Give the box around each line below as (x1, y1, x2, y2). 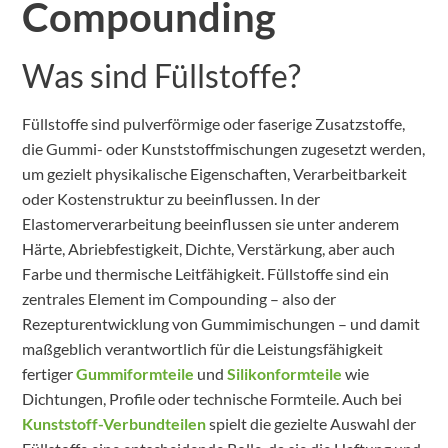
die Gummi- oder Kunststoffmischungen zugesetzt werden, (22, 138, 426, 158)
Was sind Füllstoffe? (22, 55, 302, 95)
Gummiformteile (76, 363, 195, 383)
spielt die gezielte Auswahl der (206, 413, 417, 433)
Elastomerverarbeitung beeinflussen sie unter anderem (22, 213, 400, 233)
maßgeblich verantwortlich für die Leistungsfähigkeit (22, 338, 384, 358)
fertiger (22, 363, 77, 383)
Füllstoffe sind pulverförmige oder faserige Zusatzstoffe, (22, 113, 406, 133)
